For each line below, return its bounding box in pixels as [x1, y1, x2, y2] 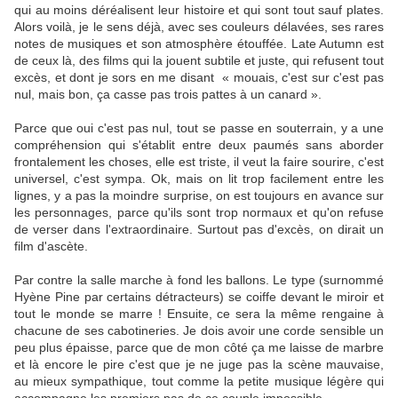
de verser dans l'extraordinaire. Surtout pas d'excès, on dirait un [14, 222, 384, 237]
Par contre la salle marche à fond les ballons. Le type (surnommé [14, 273, 384, 288]
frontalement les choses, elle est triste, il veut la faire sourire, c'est [14, 155, 384, 170]
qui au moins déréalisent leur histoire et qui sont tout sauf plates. [14, 3, 384, 18]
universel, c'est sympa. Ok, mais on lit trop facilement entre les [14, 171, 384, 187]
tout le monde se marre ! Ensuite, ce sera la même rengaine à [14, 306, 384, 322]
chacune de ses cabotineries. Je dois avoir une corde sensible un [14, 323, 384, 338]
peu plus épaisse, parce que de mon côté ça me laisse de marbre [14, 340, 384, 355]
